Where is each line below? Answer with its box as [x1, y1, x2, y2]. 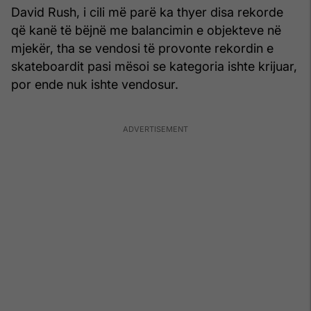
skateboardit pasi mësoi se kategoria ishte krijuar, [11, 58, 297, 74]
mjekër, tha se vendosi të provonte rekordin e [11, 40, 274, 56]
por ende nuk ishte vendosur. [11, 76, 178, 92]
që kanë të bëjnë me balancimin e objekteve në [11, 22, 281, 37]
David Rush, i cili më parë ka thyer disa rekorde [11, 4, 283, 19]
